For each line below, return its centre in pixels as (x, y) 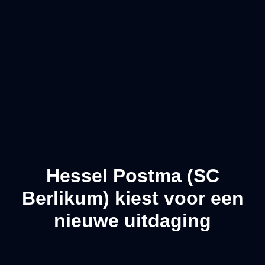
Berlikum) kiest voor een (132, 198)
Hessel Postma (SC (132, 176)
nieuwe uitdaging (132, 221)
